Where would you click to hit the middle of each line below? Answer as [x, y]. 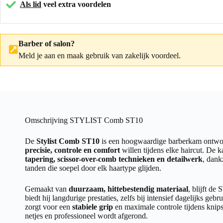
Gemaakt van [47, 189]
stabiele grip [93, 207]
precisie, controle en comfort [72, 150]
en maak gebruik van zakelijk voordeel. [118, 55]
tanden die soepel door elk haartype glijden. [93, 168]
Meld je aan [37, 55]
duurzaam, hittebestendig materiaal [128, 189]
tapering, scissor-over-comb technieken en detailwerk [114, 159]
